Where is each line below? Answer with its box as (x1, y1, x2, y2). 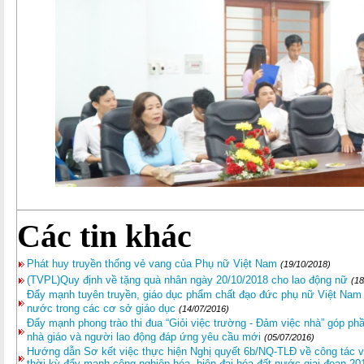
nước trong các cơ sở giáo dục (27, 302, 175, 314)
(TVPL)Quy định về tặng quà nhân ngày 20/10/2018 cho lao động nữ (27, 274, 348, 286)
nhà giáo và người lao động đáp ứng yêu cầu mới (27, 331, 261, 343)
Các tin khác (17, 218, 192, 254)
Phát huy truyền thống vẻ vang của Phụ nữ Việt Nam (27, 258, 277, 270)
